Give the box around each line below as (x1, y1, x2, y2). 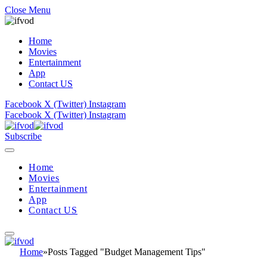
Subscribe (5, 131, 42, 141)
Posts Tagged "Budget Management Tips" (48, 247, 206, 257)
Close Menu (5, 5, 51, 15)
